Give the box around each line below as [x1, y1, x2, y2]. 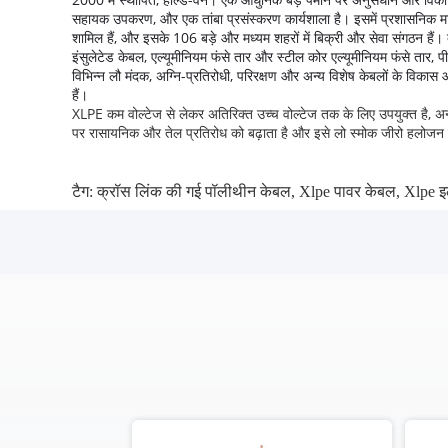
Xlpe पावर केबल [299, 183, 396, 200]
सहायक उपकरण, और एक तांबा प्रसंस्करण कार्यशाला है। [72, 9, 350, 28]
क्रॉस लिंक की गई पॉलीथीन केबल [97, 183, 291, 200]
